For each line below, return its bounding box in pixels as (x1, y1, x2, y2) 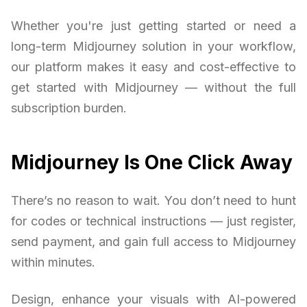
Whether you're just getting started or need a (11, 19, 296, 34)
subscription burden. (11, 101, 127, 116)
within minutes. (11, 255, 95, 270)
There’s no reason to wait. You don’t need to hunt (11, 193, 296, 208)
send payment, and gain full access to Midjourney (11, 234, 296, 249)
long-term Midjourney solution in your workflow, (11, 39, 296, 54)
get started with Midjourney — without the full (11, 80, 296, 95)
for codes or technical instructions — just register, (11, 214, 296, 229)
